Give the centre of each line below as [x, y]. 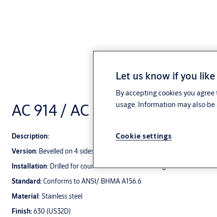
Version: [24, 151]
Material [25, 196]
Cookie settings [144, 136]
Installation [29, 166]
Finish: [23, 211]
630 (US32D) [52, 211]
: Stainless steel [61, 196]
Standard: [27, 181]
